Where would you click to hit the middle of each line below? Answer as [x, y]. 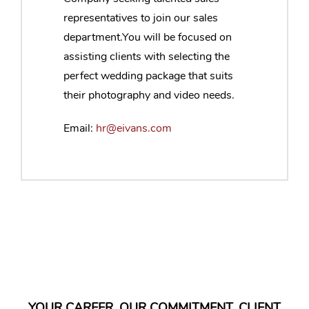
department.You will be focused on [148, 37]
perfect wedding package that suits [148, 76]
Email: [80, 128]
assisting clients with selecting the [147, 56]
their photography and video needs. [149, 95]
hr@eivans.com [134, 128]
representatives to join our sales [141, 18]
